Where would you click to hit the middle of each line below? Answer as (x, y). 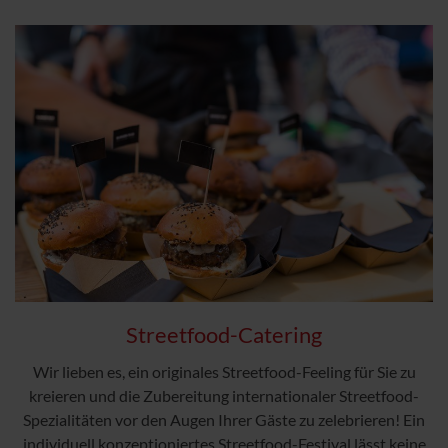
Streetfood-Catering (224, 335)
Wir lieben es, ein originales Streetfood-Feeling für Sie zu (224, 372)
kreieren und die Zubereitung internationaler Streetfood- (224, 396)
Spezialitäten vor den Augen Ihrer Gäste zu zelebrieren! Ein (224, 420)
